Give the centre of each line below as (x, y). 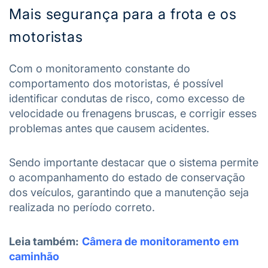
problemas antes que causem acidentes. (111, 128)
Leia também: (44, 241)
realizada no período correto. (82, 207)
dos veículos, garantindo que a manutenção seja (129, 192)
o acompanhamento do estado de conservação (127, 177)
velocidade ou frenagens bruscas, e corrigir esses (133, 113)
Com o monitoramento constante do (100, 68)
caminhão (34, 256)
